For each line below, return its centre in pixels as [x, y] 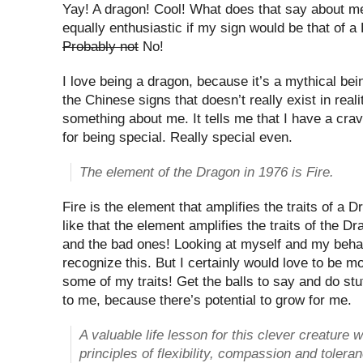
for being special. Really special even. [177, 137]
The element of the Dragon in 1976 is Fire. [206, 171]
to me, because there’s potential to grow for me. [207, 299]
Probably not [100, 46]
